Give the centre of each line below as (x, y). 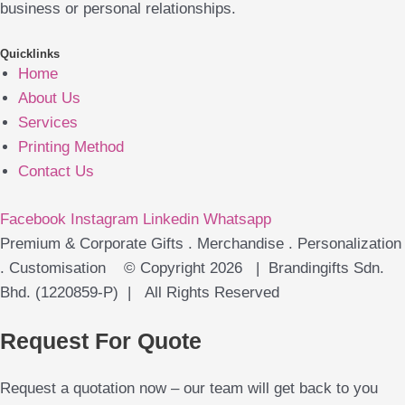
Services (48, 123)
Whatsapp (237, 219)
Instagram (104, 219)
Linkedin (171, 219)
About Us (49, 99)
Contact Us (56, 172)
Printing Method (71, 147)
